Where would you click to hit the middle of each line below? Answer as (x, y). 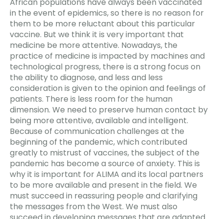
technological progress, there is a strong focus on (105, 66)
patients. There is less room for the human (91, 99)
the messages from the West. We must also (94, 206)
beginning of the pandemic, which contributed (99, 142)
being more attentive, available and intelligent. (99, 120)
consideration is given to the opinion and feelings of (108, 88)
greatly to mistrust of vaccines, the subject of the (105, 153)
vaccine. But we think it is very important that (97, 34)
